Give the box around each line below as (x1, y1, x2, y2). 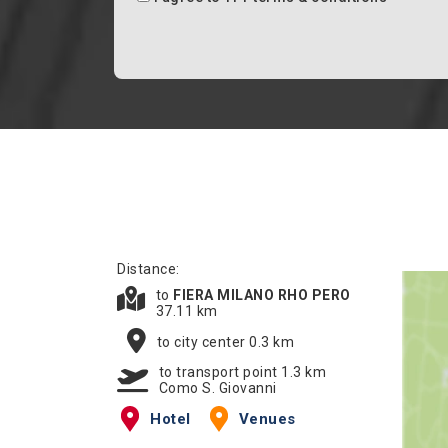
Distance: (117, 261, 180, 277)
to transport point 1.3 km (158, 364, 326, 380)
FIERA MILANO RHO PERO (173, 287, 351, 303)
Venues (238, 410, 296, 428)
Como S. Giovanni (158, 380, 277, 396)
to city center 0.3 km (156, 333, 294, 350)
